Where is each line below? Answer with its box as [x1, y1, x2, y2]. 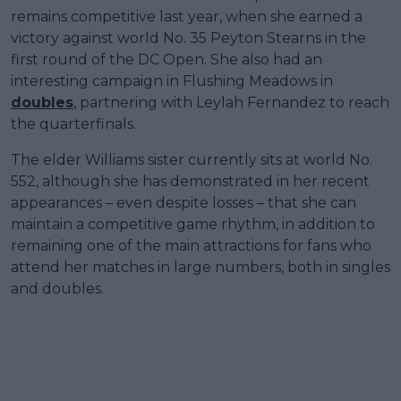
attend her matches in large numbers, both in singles [11, 259, 390, 277]
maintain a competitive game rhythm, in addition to [11, 216, 375, 234]
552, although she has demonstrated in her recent [11, 173, 370, 191]
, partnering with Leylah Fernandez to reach [73, 94, 389, 112]
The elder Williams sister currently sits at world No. [11, 151, 372, 169]
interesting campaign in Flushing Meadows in [11, 73, 333, 90]
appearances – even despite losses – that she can [11, 194, 356, 212]
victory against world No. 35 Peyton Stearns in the [11, 30, 366, 47]
